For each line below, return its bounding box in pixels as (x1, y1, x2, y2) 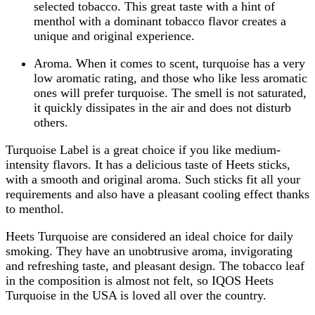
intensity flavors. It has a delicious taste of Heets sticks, (6, 157, 290, 172)
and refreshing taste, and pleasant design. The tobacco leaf (6, 259, 304, 274)
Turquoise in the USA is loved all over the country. (6, 288, 266, 303)
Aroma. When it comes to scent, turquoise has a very (34, 56, 305, 71)
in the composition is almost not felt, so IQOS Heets (6, 274, 274, 288)
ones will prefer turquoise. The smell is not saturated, (34, 86, 307, 101)
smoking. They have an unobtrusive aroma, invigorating (6, 244, 292, 259)
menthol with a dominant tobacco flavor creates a (34, 14, 286, 29)
